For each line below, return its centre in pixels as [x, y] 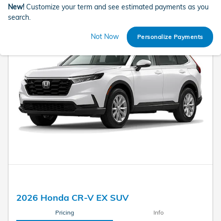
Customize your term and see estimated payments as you [117, 7]
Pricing [64, 212]
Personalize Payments [170, 37]
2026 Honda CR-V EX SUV [73, 198]
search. [19, 17]
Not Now [105, 37]
